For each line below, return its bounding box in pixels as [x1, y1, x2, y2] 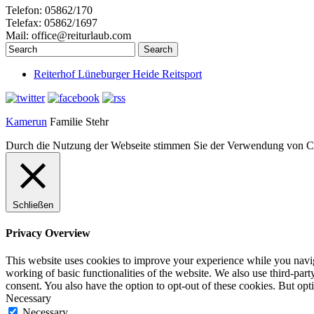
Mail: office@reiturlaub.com [6, 29, 131, 41]
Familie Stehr [47, 115, 109, 128]
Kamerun [6, 115, 47, 128]
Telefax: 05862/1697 [6, 16, 97, 29]
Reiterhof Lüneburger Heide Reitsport [34, 67, 202, 80]
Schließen [13, 199, 53, 210]
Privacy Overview [6, 227, 90, 240]
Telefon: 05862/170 [6, 4, 93, 16]
